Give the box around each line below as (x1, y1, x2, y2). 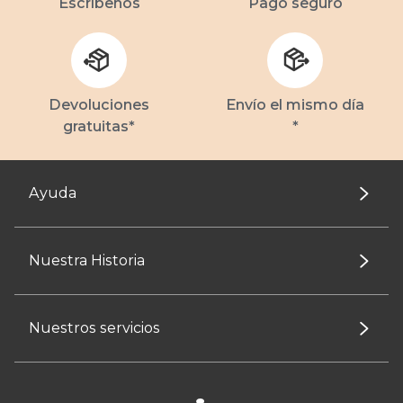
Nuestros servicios (29, 319, 160, 336)
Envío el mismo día (226, 96, 364, 113)
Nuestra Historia (29, 252, 145, 269)
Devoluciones (49, 96, 149, 113)
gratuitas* (63, 118, 135, 135)
